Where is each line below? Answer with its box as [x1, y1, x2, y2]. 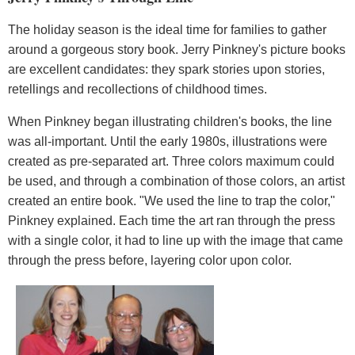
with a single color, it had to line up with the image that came [8, 234, 343, 248]
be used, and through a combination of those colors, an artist [8, 174, 345, 189]
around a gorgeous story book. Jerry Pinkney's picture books [8, 43, 345, 57]
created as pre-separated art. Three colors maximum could [8, 155, 334, 169]
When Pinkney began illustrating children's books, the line [8, 115, 332, 129]
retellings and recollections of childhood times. [8, 82, 267, 97]
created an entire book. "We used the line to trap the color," [8, 194, 335, 208]
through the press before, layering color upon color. [8, 254, 292, 268]
